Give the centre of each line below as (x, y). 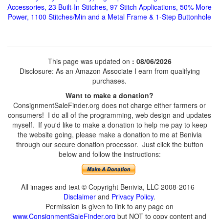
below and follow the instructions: (109, 154)
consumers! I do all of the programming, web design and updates (109, 115)
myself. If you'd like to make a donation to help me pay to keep (109, 125)
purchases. (109, 81)
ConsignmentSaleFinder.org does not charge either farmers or (109, 105)
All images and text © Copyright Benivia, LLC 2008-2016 (109, 187)
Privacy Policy (132, 197)
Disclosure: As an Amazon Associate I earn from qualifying (109, 71)
